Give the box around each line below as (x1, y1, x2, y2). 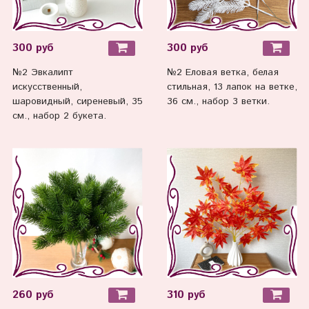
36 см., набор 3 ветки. (166, 94, 270, 109)
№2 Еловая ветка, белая (166, 66, 279, 80)
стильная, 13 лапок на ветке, (166, 80, 297, 94)
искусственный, (12, 80, 82, 94)
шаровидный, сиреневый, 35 (12, 94, 143, 109)
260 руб (12, 287, 54, 303)
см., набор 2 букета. (12, 109, 106, 123)
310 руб (166, 287, 206, 303)
